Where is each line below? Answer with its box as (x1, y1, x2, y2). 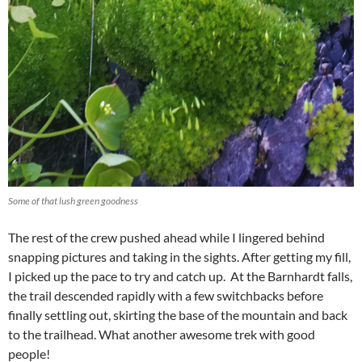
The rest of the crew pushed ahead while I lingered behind (8, 229, 325, 246)
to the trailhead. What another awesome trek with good (8, 326, 315, 343)
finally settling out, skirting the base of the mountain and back (8, 307, 347, 323)
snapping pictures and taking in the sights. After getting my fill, (8, 249, 351, 265)
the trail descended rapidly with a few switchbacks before (8, 288, 323, 304)
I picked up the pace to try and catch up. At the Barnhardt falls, (8, 268, 352, 284)
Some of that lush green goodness (8, 195, 138, 208)
